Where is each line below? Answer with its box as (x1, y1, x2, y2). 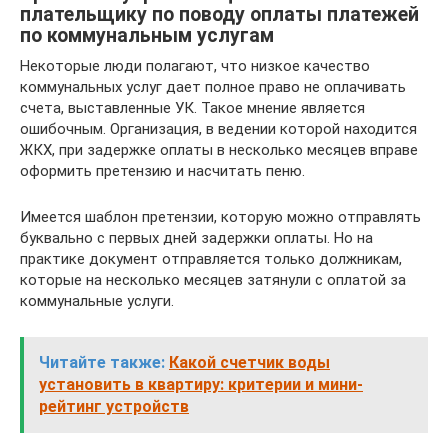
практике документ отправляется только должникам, (20, 250, 402, 268)
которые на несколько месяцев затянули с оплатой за (20, 271, 406, 289)
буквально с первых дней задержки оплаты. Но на (20, 229, 373, 247)
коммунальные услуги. (20, 292, 174, 310)
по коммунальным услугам (20, 24, 274, 48)
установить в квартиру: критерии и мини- (39, 375, 363, 394)
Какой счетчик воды (169, 353, 330, 372)
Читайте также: (39, 353, 165, 372)
